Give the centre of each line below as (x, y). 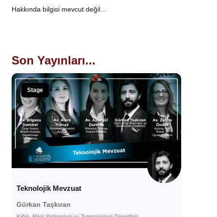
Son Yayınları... (54, 60)
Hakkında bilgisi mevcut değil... (59, 9)
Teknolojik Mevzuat (49, 188)
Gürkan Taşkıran (44, 205)
